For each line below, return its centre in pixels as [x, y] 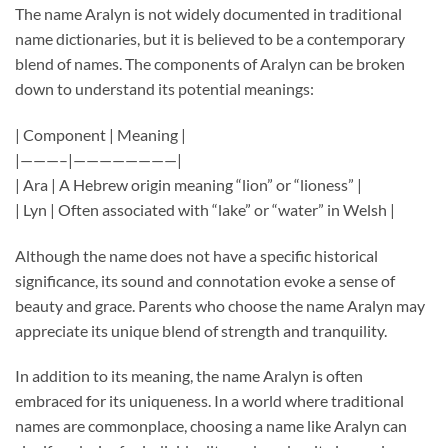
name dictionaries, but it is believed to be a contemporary [210, 38]
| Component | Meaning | [100, 134]
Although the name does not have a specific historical [196, 255]
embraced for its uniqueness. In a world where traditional [209, 401]
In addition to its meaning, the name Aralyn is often [189, 376]
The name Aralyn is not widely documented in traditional [208, 13]
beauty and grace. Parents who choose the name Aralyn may [220, 305]
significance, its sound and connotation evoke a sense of [205, 280]
